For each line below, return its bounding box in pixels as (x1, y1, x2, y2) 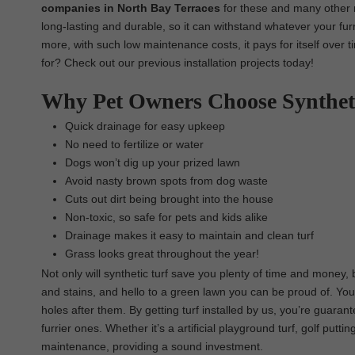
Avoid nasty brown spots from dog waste (65, 174, 268, 187)
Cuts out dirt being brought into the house (65, 193, 273, 205)
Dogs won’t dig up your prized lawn (65, 156, 240, 169)
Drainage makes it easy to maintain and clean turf (65, 229, 314, 242)
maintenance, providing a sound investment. (41, 340, 263, 353)
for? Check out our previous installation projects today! (41, 56, 314, 69)
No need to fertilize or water (65, 138, 204, 151)
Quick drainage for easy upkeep (65, 120, 225, 132)
